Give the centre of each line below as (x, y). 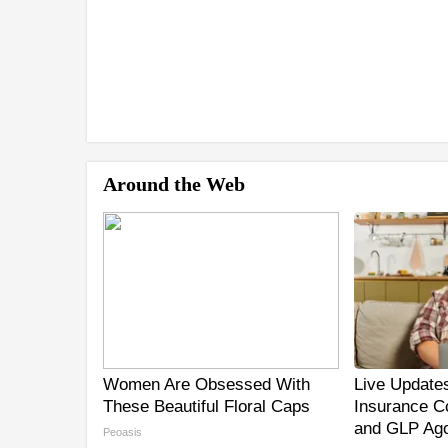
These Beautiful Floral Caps (206, 407)
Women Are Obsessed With (206, 385)
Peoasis (122, 432)
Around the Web (174, 184)
